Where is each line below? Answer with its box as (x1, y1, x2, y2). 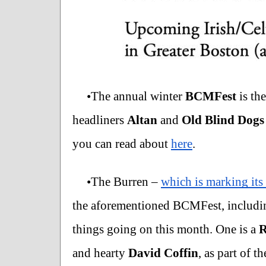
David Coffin (128, 245, 198, 260)
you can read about (72, 136, 171, 151)
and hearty (72, 245, 128, 260)
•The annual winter (87, 88, 185, 103)
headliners (72, 112, 127, 127)
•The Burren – (87, 174, 161, 189)
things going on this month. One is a (72, 221, 259, 236)
